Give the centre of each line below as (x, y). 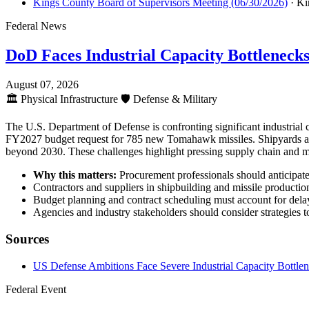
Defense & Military (174, 99)
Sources (27, 239)
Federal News (36, 26)
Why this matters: (75, 175)
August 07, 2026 (42, 85)
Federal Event (36, 289)
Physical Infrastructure (69, 99)
